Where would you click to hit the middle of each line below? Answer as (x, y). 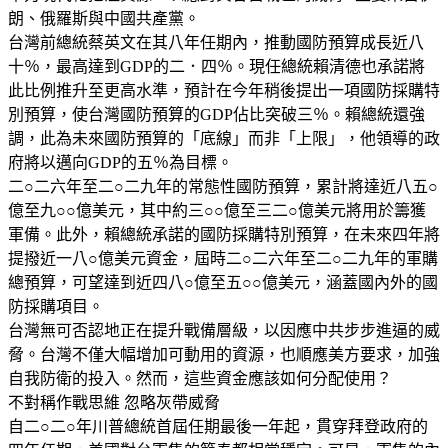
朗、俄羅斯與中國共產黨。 (104, 18)
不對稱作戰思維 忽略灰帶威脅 (114, 402)
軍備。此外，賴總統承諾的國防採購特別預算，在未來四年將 (224, 234)
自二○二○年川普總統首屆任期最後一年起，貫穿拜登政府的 (218, 426)
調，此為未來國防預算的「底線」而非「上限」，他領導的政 (224, 138)
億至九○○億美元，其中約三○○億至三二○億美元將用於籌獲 (217, 210)
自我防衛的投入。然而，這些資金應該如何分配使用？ (200, 378)
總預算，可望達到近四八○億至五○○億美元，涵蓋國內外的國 (223, 282)
